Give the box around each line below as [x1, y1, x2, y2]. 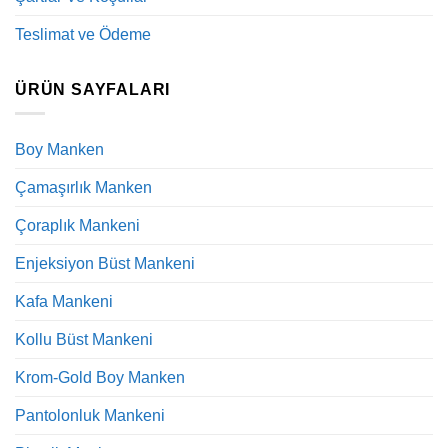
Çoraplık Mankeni [15, 217, 140, 235]
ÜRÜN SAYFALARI [15, 80, 171, 98]
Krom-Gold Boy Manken [15, 369, 185, 387]
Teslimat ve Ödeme [15, 25, 151, 43]
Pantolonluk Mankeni [15, 407, 165, 425]
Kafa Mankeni [15, 293, 113, 311]
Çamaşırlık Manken [15, 179, 152, 197]
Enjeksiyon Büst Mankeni [15, 255, 195, 273]
